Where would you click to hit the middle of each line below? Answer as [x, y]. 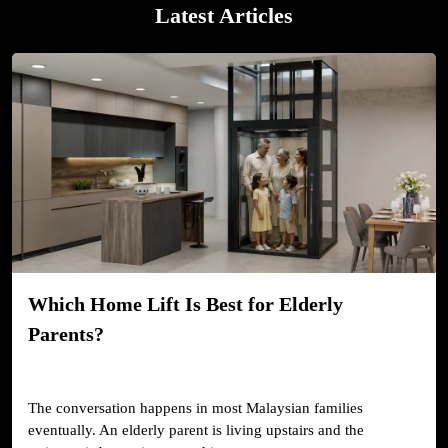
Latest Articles [224, 16]
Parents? [66, 334]
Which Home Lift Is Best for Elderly [185, 304]
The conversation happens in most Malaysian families [195, 408]
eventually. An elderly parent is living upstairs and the [196, 430]
